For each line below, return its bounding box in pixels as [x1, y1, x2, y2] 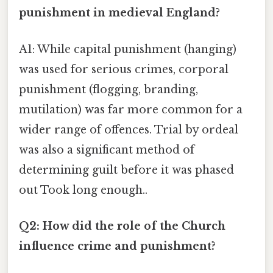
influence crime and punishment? [19, 239, 216, 253]
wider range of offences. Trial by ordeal [19, 122, 238, 136]
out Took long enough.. [19, 183, 147, 197]
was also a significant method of [19, 143, 194, 157]
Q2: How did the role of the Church [19, 219, 225, 233]
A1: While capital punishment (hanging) [19, 42, 236, 56]
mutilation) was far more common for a [19, 102, 243, 116]
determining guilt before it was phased [19, 163, 234, 177]
